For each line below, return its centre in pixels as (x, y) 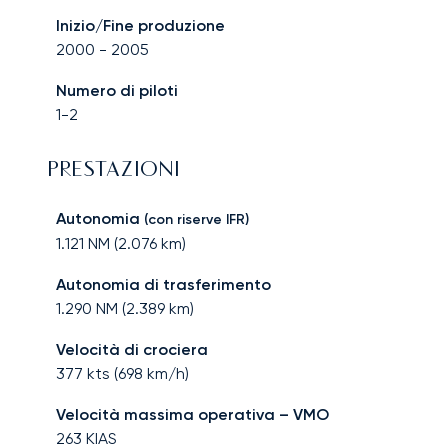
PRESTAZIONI (114, 171)
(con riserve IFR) (194, 220)
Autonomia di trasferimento (163, 285)
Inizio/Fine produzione (140, 26)
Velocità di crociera (132, 350)
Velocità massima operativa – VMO (192, 415)
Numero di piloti (117, 91)
